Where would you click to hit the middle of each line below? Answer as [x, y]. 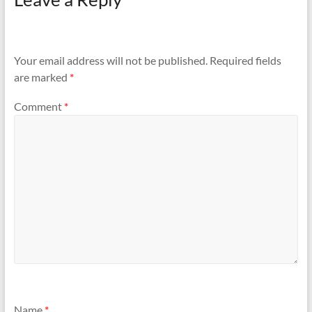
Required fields [245, 61]
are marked [41, 77]
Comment [39, 106]
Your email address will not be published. [110, 61]
